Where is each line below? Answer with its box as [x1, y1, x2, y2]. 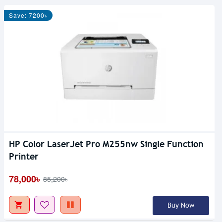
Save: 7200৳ [9, 11, 48, 20]
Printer [9, 151, 39, 163]
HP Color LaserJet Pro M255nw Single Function [9, 138, 204, 150]
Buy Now [167, 201, 194, 210]
